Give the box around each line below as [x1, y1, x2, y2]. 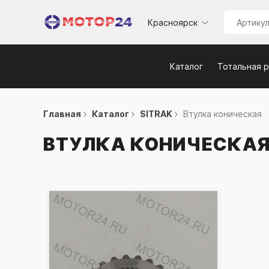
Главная [43, 109, 81, 119]
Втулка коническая [183, 109, 262, 119]
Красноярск [148, 17, 198, 28]
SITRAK [140, 109, 172, 119]
